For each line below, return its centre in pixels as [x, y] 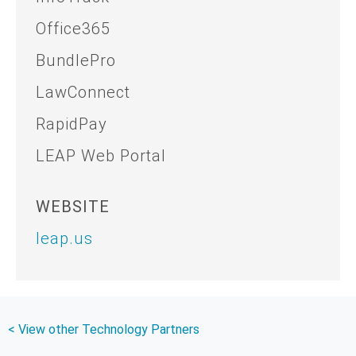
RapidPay [72, 124]
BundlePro [76, 61]
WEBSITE [73, 207]
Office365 [73, 29]
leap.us [64, 239]
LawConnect [83, 93]
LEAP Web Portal [101, 156]
